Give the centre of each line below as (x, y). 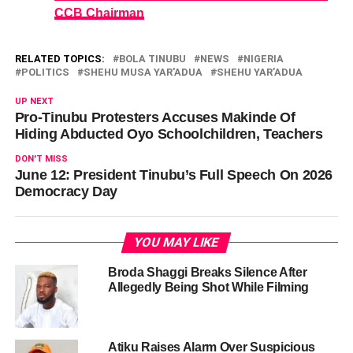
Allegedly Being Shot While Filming (208, 287)
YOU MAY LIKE (177, 242)
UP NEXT (34, 101)
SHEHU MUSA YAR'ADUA (143, 72)
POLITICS (45, 72)
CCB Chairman (99, 13)
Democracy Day (66, 191)
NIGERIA (263, 58)
